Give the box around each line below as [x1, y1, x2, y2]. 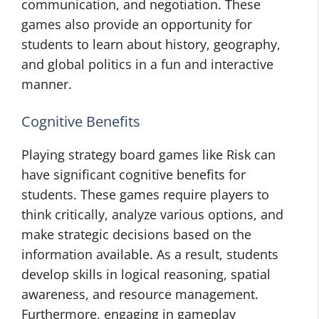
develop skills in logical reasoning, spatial [21, 266, 271, 283]
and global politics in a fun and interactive [21, 56, 273, 73]
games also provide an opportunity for [21, 16, 252, 33]
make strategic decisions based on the [21, 226, 251, 243]
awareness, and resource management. [21, 286, 258, 303]
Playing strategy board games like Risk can [21, 146, 276, 163]
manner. [21, 75, 72, 93]
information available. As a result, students [21, 246, 278, 263]
